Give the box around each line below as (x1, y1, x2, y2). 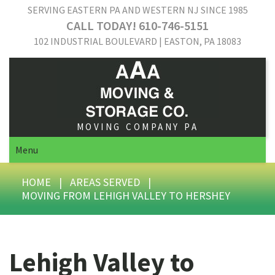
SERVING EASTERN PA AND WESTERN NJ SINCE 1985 (27, 4, 248, 16)
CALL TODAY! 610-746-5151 (66, 18, 209, 33)
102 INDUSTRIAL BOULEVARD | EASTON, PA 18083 (34, 35, 241, 47)
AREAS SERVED (70, 175, 140, 189)
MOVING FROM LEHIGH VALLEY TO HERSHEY (21, 188, 230, 203)
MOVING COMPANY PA (76, 121, 199, 133)
